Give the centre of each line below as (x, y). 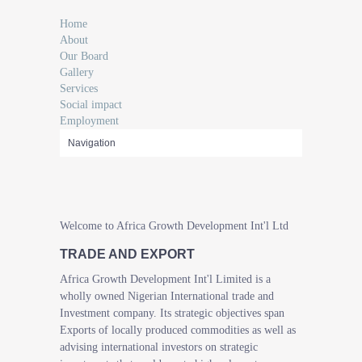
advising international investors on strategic (159, 347)
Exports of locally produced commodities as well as (178, 330)
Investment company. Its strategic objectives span (172, 313)
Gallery (77, 72)
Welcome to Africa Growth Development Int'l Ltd (174, 226)
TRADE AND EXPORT (127, 254)
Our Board (84, 56)
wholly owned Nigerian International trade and (167, 296)
